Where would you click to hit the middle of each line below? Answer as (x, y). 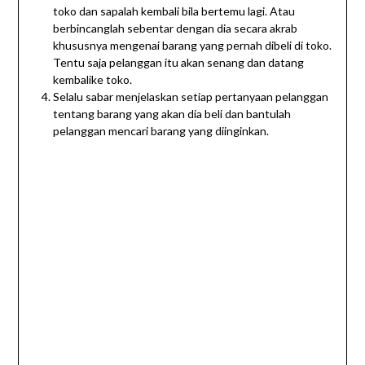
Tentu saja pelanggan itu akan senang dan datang (178, 63)
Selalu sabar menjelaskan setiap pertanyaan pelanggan (190, 97)
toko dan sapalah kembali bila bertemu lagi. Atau (174, 11)
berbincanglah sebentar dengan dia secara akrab (175, 29)
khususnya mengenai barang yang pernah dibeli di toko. (192, 46)
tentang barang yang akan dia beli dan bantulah (172, 114)
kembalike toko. (92, 80)
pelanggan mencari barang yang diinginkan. (161, 131)
